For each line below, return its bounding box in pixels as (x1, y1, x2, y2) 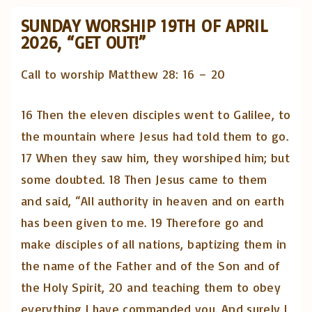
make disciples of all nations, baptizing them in (21, 236, 287, 252)
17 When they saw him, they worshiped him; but (21, 150, 290, 166)
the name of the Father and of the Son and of (21, 258, 280, 274)
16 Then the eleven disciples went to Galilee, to (21, 107, 291, 123)
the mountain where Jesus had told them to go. (21, 128, 289, 144)
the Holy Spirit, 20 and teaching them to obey (21, 279, 281, 295)
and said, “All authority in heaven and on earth (21, 193, 284, 209)
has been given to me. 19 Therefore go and (21, 214, 264, 231)
